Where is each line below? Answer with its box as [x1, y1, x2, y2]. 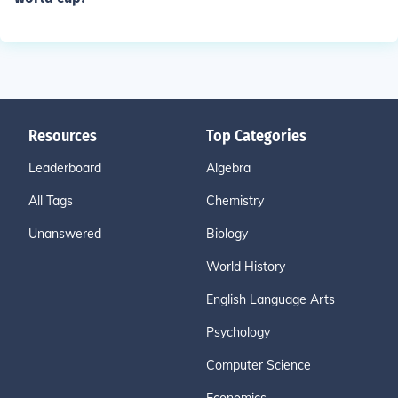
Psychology [206, 324, 270, 340]
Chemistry [206, 193, 264, 209]
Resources [28, 126, 97, 146]
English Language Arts [206, 291, 335, 307]
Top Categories [206, 126, 306, 146]
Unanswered [28, 226, 101, 242]
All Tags [28, 193, 73, 209]
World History [206, 259, 285, 275]
